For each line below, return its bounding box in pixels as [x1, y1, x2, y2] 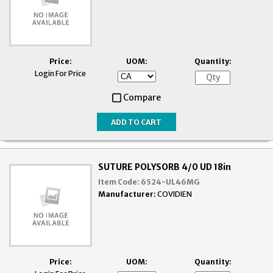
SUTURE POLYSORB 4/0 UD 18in [98, 161, 232, 173]
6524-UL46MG [141, 177, 200, 187]
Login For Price [35, 69, 86, 79]
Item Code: [98, 177, 140, 187]
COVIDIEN [157, 190, 193, 199]
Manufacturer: [98, 190, 157, 199]
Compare [123, 92, 161, 104]
